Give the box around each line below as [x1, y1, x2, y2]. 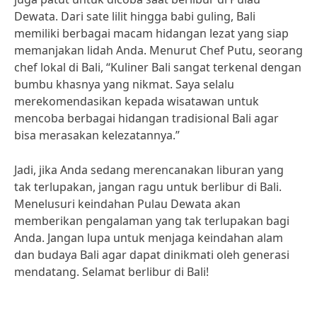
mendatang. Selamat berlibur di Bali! [14, 264, 209, 279]
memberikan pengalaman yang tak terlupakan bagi [14, 213, 289, 229]
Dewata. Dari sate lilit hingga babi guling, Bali [14, 8, 255, 24]
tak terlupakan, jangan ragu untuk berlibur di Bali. [14, 179, 282, 195]
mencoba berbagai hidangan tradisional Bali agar [14, 110, 279, 126]
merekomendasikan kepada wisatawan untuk [14, 93, 259, 109]
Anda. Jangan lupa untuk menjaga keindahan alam [14, 230, 283, 246]
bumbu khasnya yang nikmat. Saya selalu [14, 76, 234, 92]
